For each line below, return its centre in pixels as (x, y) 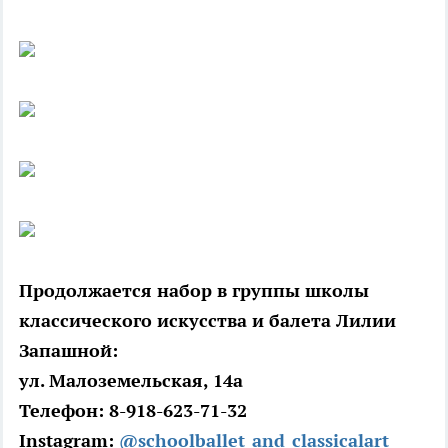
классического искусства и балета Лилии (207, 321)
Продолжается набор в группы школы (194, 291)
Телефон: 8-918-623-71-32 (133, 411)
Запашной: (68, 351)
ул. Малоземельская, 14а (131, 381)
